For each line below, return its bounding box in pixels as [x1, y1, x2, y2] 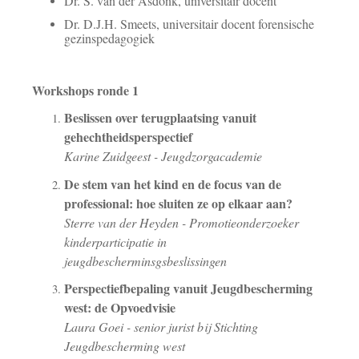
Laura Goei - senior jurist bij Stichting [64, 318, 258, 336]
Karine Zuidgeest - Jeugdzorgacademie [64, 147, 262, 164]
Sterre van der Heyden [64, 213, 179, 231]
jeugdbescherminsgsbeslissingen [64, 252, 227, 269]
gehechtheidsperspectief [64, 127, 192, 146]
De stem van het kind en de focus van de [64, 174, 281, 193]
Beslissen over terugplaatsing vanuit [64, 107, 256, 127]
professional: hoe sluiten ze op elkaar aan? [64, 193, 296, 212]
